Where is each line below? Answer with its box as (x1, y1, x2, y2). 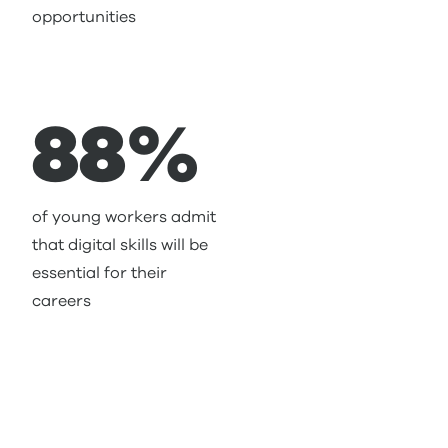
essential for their (32, 265, 167, 281)
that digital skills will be (32, 237, 208, 253)
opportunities (32, 9, 136, 25)
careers (32, 293, 91, 309)
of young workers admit (32, 209, 216, 225)
